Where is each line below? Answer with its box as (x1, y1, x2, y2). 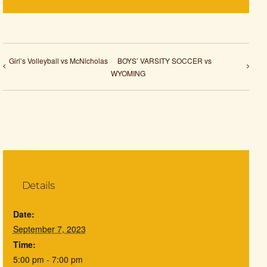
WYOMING (110, 67, 145, 78)
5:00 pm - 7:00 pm (13, 253, 83, 266)
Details (21, 179, 55, 192)
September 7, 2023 (13, 223, 86, 235)
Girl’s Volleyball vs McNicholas (9, 55, 108, 66)
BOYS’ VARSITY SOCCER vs (117, 55, 212, 66)
